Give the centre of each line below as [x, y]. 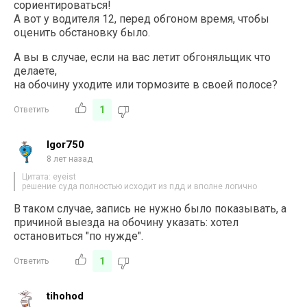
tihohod [65, 296]
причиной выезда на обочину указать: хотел [126, 222]
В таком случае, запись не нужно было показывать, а [150, 208]
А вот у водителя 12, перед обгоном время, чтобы [142, 19]
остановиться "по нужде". [79, 236]
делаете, [36, 71]
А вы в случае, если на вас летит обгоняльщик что [143, 57]
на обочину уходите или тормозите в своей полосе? [146, 84]
